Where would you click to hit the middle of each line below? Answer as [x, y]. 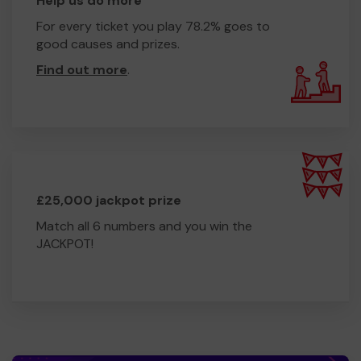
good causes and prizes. [108, 44]
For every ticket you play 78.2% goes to [153, 26]
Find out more [82, 69]
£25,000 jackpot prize [109, 200]
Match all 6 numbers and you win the [144, 226]
